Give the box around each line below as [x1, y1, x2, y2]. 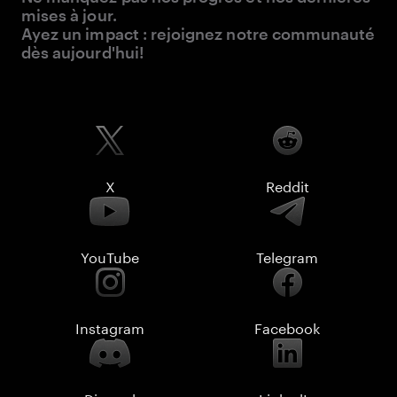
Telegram [256, 245, 318, 267]
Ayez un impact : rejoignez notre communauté [21, 24, 376, 43]
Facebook [254, 315, 320, 338]
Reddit [265, 174, 309, 196]
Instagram [75, 315, 144, 338]
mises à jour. [21, 5, 117, 25]
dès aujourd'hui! [21, 43, 144, 62]
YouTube [81, 245, 139, 267]
